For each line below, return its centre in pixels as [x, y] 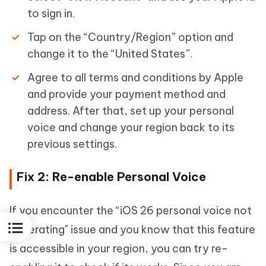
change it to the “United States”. [110, 53]
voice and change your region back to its [131, 127]
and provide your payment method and [126, 94]
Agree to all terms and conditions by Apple [135, 77]
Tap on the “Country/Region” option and [130, 37]
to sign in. [51, 13]
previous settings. [72, 144]
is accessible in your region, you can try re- [119, 248]
